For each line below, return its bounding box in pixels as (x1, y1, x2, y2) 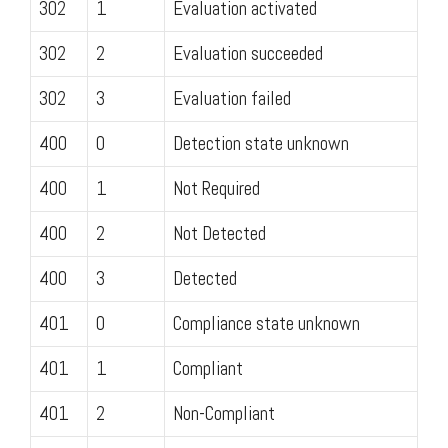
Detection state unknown (173, 130, 349, 156)
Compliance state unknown (173, 310, 360, 336)
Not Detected (173, 220, 266, 246)
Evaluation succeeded (173, 40, 323, 66)
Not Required (173, 175, 260, 201)
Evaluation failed (173, 85, 291, 111)
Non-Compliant (173, 400, 275, 426)
